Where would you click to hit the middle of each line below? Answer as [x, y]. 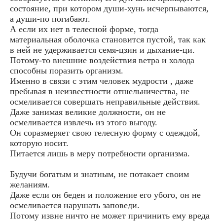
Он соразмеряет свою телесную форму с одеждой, [105, 132]
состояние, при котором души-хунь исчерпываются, [109, 8]
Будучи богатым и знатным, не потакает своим [99, 174]
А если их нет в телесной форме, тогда [84, 29]
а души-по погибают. [50, 18]
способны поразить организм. [67, 70]
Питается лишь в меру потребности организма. [100, 153]
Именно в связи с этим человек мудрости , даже [102, 81]
